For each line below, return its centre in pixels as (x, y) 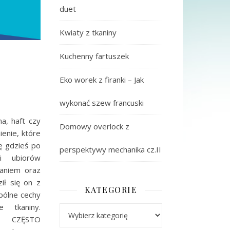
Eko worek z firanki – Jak (102, 80)
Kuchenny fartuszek (94, 56)
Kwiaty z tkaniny (88, 32)
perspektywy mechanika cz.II (110, 149)
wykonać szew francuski (102, 103)
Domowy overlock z (94, 126)
